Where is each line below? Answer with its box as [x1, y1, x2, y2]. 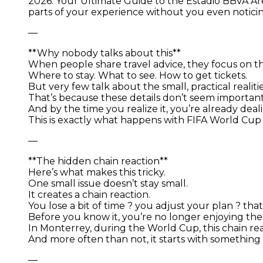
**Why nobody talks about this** [28, 47, 181, 59]
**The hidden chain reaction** [28, 155, 168, 167]
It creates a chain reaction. [28, 188, 150, 200]
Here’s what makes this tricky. [28, 166, 166, 178]
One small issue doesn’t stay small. [28, 177, 188, 189]
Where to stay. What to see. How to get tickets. [28, 69, 247, 81]
